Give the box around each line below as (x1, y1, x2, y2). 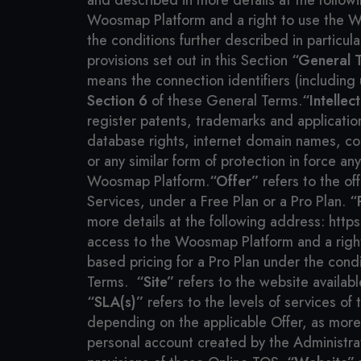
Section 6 (87, 90, 147, 111)
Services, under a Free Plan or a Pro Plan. (87, 191, 350, 212)
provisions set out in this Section (87, 50, 292, 71)
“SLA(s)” (87, 292, 143, 313)
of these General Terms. (147, 90, 302, 111)
